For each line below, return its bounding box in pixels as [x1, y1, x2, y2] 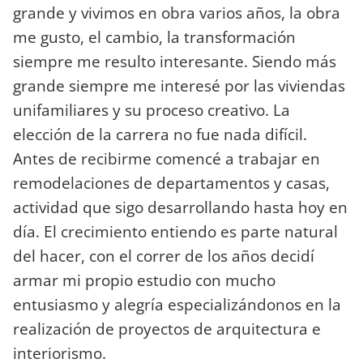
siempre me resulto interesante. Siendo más [13, 49, 336, 72]
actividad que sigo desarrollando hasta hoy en [13, 195, 348, 218]
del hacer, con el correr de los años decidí [13, 244, 314, 267]
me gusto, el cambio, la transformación [13, 25, 296, 48]
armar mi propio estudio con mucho [13, 268, 275, 291]
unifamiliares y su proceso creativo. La [13, 98, 290, 121]
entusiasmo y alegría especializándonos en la [13, 293, 341, 315]
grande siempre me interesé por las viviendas [13, 74, 345, 96]
